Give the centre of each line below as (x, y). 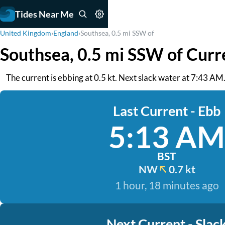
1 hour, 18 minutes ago (167, 185)
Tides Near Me (44, 14)
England (66, 33)
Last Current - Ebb (167, 111)
